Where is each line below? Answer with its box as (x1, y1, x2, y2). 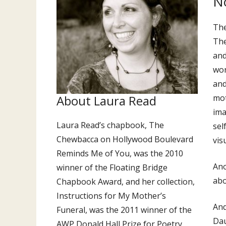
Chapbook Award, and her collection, (56, 176, 195, 187)
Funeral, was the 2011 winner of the (56, 204, 192, 215)
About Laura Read (56, 92, 156, 109)
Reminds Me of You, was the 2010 (56, 148, 183, 159)
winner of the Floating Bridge (56, 162, 167, 173)
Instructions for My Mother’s (56, 190, 166, 201)
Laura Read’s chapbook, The (56, 120, 164, 131)
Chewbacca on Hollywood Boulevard (56, 134, 193, 145)
